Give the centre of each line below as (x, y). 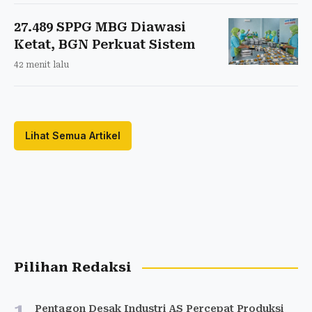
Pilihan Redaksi (73, 268)
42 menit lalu (41, 65)
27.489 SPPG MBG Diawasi (100, 27)
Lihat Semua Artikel (73, 136)
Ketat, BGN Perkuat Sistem (105, 45)
